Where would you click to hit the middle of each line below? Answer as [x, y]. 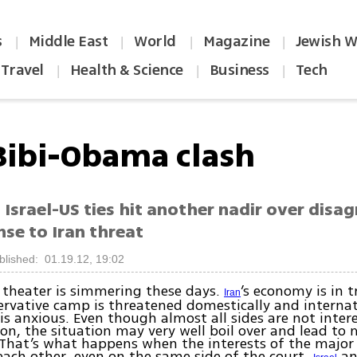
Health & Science [126, 70]
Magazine [237, 41]
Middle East [68, 41]
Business [239, 70]
